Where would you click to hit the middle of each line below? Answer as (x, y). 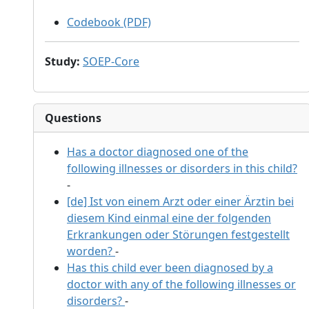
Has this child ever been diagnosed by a (170, 267)
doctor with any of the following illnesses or (181, 284)
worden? (90, 251)
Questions (73, 118)
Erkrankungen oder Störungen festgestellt (178, 234)
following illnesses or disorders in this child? (182, 168)
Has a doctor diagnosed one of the (158, 151)
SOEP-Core (111, 61)
